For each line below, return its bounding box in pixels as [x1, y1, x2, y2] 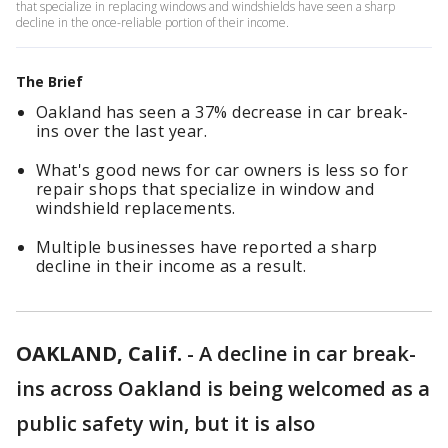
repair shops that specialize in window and [36, 178, 375, 200]
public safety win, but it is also [16, 410, 315, 437]
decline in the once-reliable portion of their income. [16, 14, 289, 31]
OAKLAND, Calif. [16, 340, 182, 367]
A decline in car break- [199, 340, 416, 367]
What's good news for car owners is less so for [36, 159, 409, 181]
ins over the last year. [36, 120, 208, 142]
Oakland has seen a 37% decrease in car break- [36, 101, 409, 123]
